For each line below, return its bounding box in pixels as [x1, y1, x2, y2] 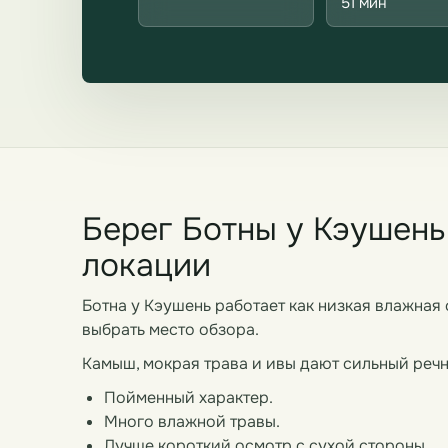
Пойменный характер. [104, 387, 273, 408]
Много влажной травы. [104, 411, 280, 432]
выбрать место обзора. [82, 319, 259, 340]
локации [82, 245, 211, 286]
